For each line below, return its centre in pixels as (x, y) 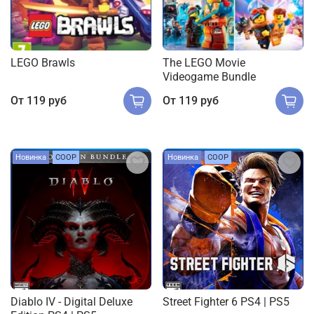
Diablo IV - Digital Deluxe (71, 302)
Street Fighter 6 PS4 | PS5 (226, 302)
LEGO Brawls (43, 62)
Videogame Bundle (209, 76)
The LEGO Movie (204, 62)
